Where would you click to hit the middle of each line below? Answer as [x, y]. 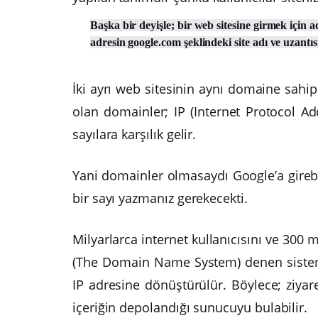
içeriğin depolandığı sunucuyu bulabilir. [190, 308]
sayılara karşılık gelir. [135, 135]
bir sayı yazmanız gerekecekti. [160, 198]
